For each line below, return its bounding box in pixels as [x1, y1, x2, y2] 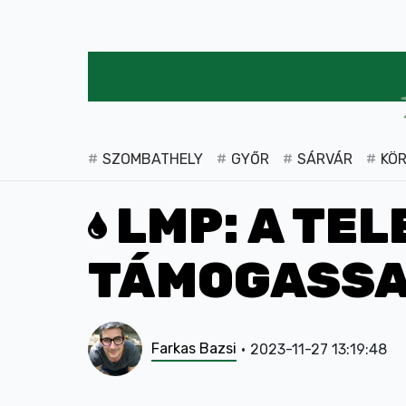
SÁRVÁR [297, 150, 353, 168]
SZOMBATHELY [102, 150, 203, 168]
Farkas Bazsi [151, 339, 237, 357]
